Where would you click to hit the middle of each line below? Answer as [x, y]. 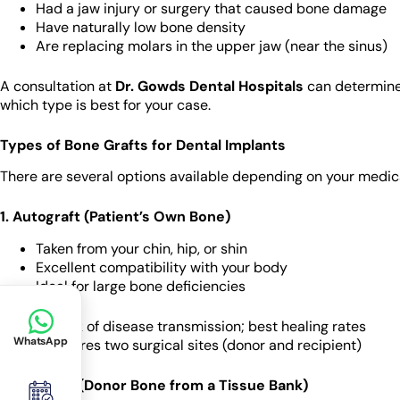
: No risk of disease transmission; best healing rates [199, 327]
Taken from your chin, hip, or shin [142, 249]
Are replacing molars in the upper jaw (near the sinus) [212, 46]
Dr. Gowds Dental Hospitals [209, 86]
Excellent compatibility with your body [162, 268]
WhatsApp [41, 341]
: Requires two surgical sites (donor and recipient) [199, 346]
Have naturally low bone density [141, 27]
